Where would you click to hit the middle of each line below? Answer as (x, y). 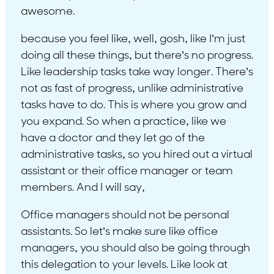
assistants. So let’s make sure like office (119, 232)
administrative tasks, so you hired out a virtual (136, 155)
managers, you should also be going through (135, 248)
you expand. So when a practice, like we (123, 122)
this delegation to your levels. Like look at (124, 265)
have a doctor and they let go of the (113, 138)
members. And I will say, (83, 188)
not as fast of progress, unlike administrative (132, 89)
